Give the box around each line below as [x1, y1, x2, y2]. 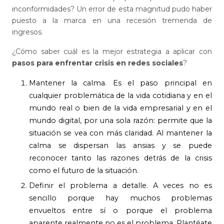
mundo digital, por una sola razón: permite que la [28, 115, 212, 125]
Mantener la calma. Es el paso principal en [28, 78, 212, 87]
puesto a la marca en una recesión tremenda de [12, 15, 212, 25]
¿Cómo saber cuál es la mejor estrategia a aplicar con [12, 46, 212, 56]
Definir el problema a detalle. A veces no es [28, 180, 212, 190]
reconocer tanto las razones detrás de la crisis [28, 153, 212, 162]
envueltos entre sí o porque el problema [28, 205, 212, 215]
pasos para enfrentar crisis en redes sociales [12, 58, 183, 67]
